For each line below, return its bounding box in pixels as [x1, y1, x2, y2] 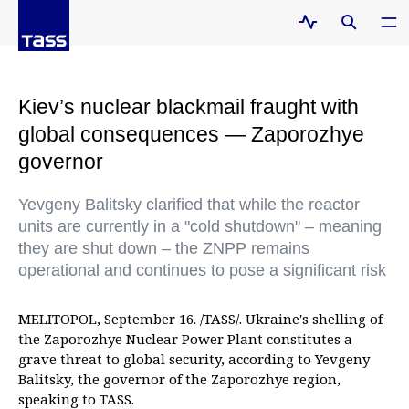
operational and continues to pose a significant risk [18, 261, 386, 279]
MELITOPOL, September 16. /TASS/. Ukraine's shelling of [18, 309, 383, 328]
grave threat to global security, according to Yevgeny [18, 350, 370, 368]
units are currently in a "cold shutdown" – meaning [18, 217, 382, 236]
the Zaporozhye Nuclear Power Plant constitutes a [18, 330, 352, 348]
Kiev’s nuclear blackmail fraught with [18, 95, 359, 119]
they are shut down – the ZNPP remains [18, 239, 309, 257]
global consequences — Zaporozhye [18, 122, 364, 146]
